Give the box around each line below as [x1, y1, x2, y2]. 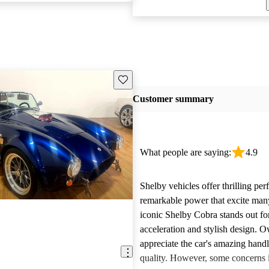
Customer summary [132, 94, 214, 104]
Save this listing [117, 74, 174, 83]
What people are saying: [139, 147, 231, 157]
